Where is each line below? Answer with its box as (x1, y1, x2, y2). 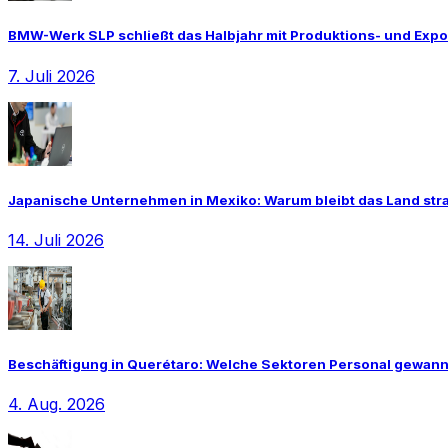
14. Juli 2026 (8, 229, 104, 250)
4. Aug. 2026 (8, 394, 105, 415)
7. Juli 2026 (8, 65, 95, 86)
